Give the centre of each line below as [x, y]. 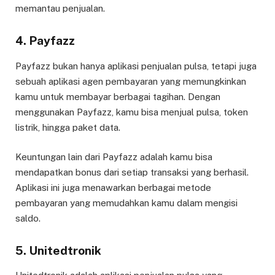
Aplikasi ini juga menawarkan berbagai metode [113, 187]
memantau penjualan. [60, 9]
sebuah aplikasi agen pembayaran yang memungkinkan [131, 81]
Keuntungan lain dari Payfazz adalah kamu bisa [114, 157]
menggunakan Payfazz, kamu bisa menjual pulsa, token [132, 112]
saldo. [28, 218]
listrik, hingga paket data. [68, 127]
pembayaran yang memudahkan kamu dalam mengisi [126, 203]
